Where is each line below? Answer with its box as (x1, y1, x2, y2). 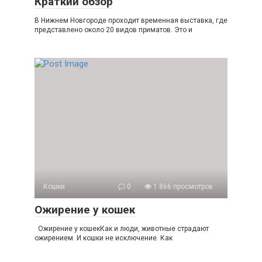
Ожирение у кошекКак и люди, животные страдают (35, 225, 209, 233)
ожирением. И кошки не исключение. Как (35, 234, 173, 242)
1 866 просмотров (151, 182, 213, 191)
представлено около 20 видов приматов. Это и (35, 26, 192, 34)
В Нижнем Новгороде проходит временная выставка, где (35, 16, 227, 25)
